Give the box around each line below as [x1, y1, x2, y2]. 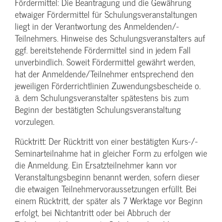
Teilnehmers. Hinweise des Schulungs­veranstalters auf [15, 31, 205, 46]
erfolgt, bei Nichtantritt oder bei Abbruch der [15, 205, 171, 220]
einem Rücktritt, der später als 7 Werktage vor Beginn [15, 193, 203, 208]
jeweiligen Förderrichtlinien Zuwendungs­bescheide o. [15, 78, 201, 93]
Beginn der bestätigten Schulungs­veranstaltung [15, 102, 181, 117]
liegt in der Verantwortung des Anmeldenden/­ [15, 19, 179, 34]
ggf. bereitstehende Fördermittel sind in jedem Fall [15, 43, 191, 57]
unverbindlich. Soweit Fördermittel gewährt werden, [15, 55, 195, 69]
